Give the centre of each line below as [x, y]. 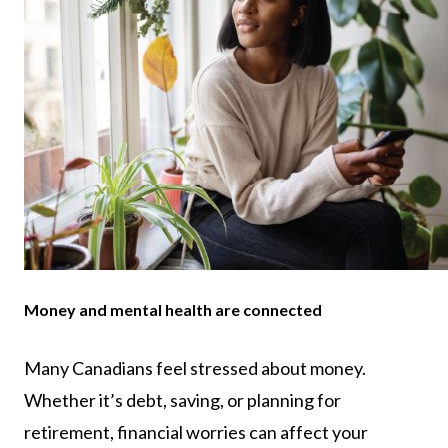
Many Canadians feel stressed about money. [195, 368]
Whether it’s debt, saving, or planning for [182, 400]
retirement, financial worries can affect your [196, 432]
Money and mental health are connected [173, 310]
